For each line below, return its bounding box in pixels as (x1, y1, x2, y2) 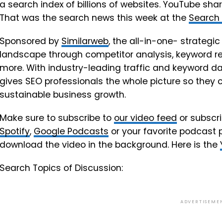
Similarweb (61, 35, 109, 47)
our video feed (114, 112, 177, 124)
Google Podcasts (34, 125, 109, 137)
